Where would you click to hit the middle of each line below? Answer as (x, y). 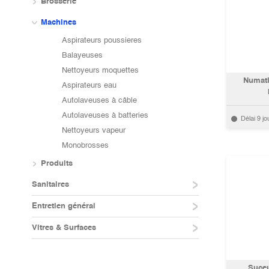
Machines (59, 23)
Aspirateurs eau (89, 86)
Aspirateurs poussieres (102, 41)
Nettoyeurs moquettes (100, 71)
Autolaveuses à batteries (105, 116)
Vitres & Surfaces (64, 228)
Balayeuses (82, 56)
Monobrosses (85, 146)
